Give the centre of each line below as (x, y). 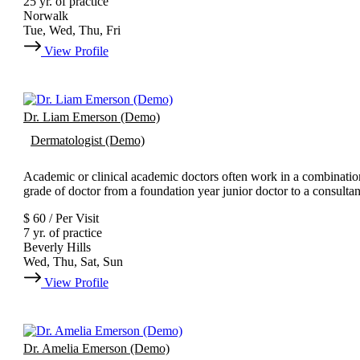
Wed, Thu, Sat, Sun (73, 262)
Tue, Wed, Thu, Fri (72, 31)
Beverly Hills (57, 247)
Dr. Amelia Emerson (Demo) (96, 349)
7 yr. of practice (63, 233)
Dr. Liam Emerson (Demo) (92, 117)
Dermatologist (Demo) (88, 141)
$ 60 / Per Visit (61, 219)
